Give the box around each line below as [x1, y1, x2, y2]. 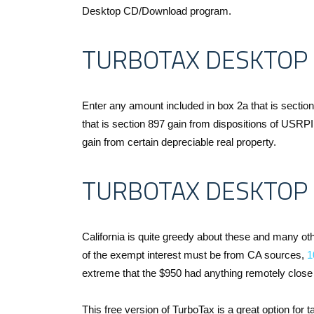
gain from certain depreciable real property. [82, 136, 276, 149]
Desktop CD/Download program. [82, 5, 231, 18]
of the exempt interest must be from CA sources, [82, 249, 307, 261]
